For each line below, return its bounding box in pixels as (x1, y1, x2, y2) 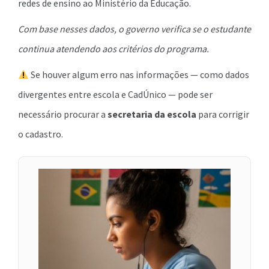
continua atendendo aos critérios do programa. (18, 43, 209, 55)
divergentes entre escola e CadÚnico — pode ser (18, 88, 213, 100)
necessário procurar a (18, 108, 107, 120)
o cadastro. (18, 128, 63, 140)
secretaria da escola (107, 108, 196, 120)
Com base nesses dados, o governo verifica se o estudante (18, 23, 251, 35)
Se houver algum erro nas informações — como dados (29, 68, 250, 80)
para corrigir (196, 108, 249, 120)
